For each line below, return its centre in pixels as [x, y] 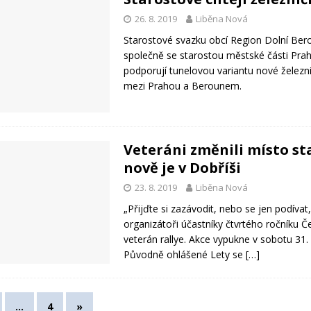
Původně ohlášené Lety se [185, 255]
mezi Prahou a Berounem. [183, 85]
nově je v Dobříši [183, 168]
